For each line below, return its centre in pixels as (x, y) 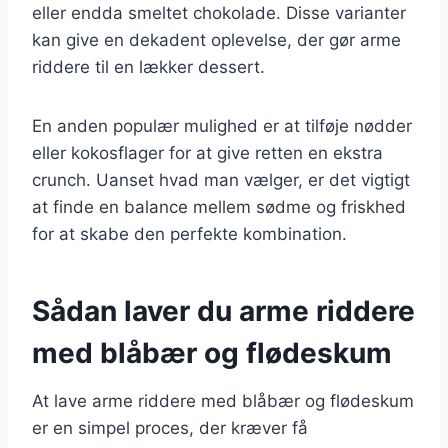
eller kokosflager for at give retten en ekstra (207, 152)
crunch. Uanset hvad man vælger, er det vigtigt (221, 179)
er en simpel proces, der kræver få (170, 427)
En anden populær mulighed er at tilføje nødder (222, 125)
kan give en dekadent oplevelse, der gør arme (216, 39)
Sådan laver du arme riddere (223, 310)
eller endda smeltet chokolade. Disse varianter (219, 12)
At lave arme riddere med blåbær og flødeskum (223, 400)
